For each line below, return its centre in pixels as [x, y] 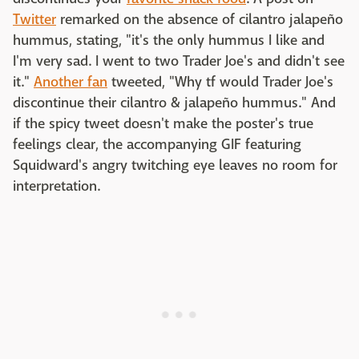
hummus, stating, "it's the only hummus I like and [169, 41]
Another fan [71, 83]
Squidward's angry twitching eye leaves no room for [175, 166]
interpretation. [56, 187]
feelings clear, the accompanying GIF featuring [157, 145]
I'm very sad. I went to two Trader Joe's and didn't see [179, 62]
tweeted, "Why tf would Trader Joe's [220, 83]
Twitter [34, 20]
